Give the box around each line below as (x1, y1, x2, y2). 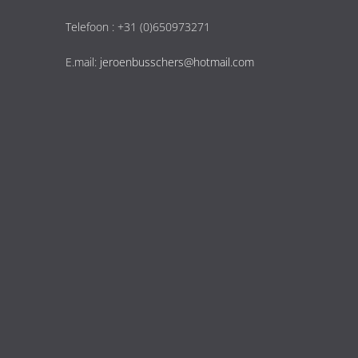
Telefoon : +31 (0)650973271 (66, 18, 210, 34)
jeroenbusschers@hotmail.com (100, 54, 254, 70)
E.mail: (66, 54, 100, 70)
